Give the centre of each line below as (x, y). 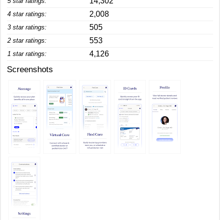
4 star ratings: (27, 14)
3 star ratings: (27, 27)
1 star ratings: (27, 54)
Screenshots (30, 69)
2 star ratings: (27, 41)
